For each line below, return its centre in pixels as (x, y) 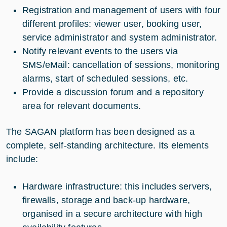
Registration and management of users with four (122, 10)
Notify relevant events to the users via (100, 51)
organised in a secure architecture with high (112, 214)
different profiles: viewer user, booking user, (112, 24)
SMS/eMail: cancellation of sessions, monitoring (121, 65)
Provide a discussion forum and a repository (113, 92)
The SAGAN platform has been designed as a (101, 131)
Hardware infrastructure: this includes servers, (117, 186)
